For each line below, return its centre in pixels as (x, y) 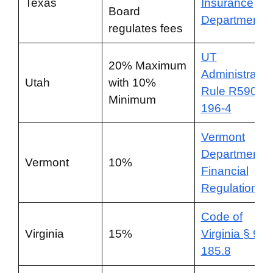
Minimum (132, 100)
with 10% (132, 83)
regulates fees (145, 28)
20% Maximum (147, 66)
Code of (222, 217)
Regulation (229, 188)
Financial (225, 171)
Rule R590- (231, 91)
